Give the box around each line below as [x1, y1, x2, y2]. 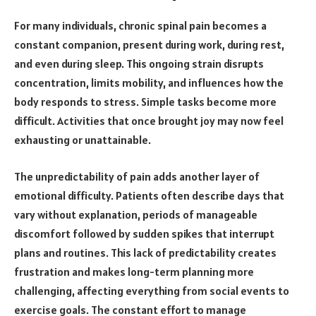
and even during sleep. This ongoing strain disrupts [14, 56, 264, 71]
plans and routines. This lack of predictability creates [14, 245, 276, 260]
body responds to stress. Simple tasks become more [14, 95, 276, 109]
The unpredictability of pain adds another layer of [14, 169, 260, 183]
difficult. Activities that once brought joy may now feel [14, 114, 284, 128]
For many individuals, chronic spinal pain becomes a [14, 18, 267, 33]
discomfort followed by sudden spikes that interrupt [14, 226, 274, 241]
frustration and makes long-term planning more [14, 264, 254, 279]
